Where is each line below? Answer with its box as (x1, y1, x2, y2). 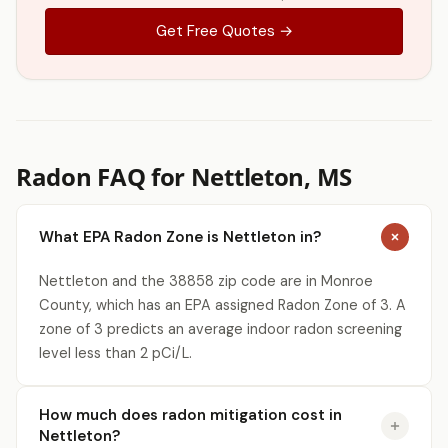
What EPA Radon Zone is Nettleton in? (39, 226, 321, 247)
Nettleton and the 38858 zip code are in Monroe (39, 272, 373, 290)
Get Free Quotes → (155, 21, 293, 41)
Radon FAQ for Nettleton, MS (16, 160, 352, 193)
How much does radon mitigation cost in (39, 405, 342, 425)
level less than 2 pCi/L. (39, 344, 192, 362)
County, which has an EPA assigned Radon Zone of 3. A (39, 296, 406, 314)
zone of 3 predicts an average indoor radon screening (39, 320, 402, 338)
